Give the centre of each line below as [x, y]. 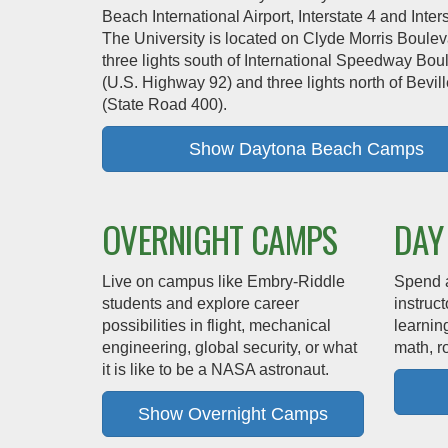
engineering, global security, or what [229, 347]
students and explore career [200, 303]
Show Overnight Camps [233, 414]
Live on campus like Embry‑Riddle [223, 281]
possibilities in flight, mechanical [216, 325]
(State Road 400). [164, 104]
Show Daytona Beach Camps [306, 149]
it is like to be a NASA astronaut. [215, 369]
